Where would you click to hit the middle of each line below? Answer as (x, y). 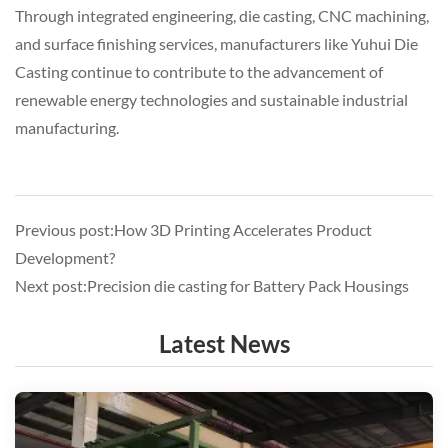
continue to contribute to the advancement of (225, 71)
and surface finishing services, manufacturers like (183, 43)
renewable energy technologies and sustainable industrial (211, 99)
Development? (65, 257)
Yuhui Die (384, 43)
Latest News (224, 343)
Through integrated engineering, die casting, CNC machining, (222, 15)
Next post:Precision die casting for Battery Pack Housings (212, 285)
